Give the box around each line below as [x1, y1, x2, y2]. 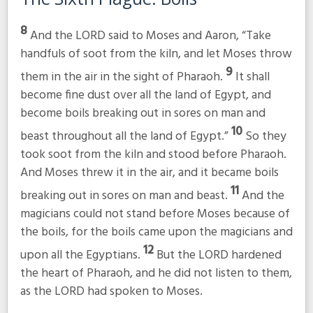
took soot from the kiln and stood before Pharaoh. [20, 145, 286, 166]
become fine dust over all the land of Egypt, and [20, 85, 271, 106]
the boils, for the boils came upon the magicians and [20, 221, 293, 242]
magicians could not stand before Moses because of [20, 203, 290, 224]
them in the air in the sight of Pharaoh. [20, 67, 226, 88]
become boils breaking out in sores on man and [20, 103, 265, 124]
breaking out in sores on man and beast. [20, 185, 231, 206]
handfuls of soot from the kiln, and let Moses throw [20, 44, 292, 65]
